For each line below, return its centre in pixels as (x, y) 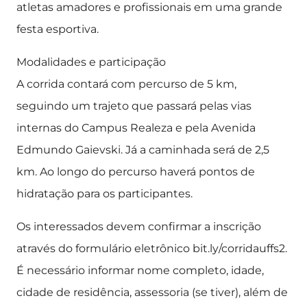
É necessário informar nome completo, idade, (140, 270)
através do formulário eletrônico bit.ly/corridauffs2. (152, 248)
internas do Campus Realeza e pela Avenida (136, 128)
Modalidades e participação (91, 62)
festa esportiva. (58, 29)
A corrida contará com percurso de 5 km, (126, 84)
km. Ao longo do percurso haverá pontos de (136, 172)
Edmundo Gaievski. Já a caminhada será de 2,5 (143, 150)
